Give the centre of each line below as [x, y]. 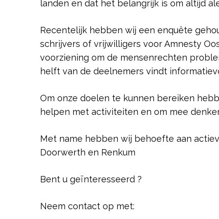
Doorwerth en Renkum [88, 152]
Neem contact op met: [87, 206]
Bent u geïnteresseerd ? [91, 179]
